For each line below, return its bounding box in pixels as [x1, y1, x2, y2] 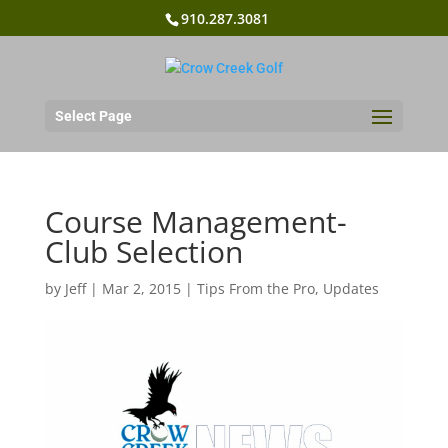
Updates [322, 279, 379, 298]
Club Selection [44, 231, 243, 272]
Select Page [54, 107, 132, 124]
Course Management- [44, 201, 347, 242]
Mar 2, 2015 [101, 279, 181, 298]
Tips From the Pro [196, 279, 315, 298]
